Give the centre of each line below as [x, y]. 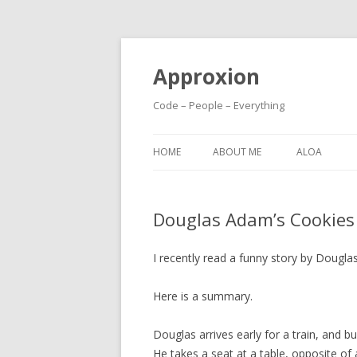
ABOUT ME [237, 152]
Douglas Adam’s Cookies [254, 219]
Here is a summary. [203, 296]
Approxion [206, 76]
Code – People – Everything [219, 105]
